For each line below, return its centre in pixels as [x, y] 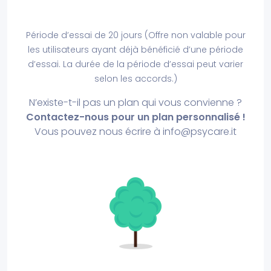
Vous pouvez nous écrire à [99, 132]
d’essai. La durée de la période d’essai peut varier [135, 64]
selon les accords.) [135, 79]
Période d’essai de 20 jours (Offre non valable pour [135, 35]
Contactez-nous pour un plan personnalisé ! [135, 117]
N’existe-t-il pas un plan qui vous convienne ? [135, 103]
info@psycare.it [200, 132]
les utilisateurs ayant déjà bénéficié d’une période [135, 50]
